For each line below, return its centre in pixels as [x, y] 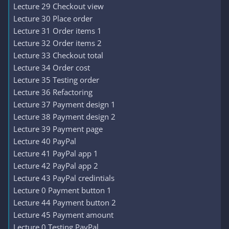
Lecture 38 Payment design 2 [64, 117]
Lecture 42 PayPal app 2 [56, 166]
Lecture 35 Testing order [56, 80]
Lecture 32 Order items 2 [58, 43]
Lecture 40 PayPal [45, 141]
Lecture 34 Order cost [52, 67]
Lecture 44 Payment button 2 [65, 202]
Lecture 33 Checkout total [58, 55]
